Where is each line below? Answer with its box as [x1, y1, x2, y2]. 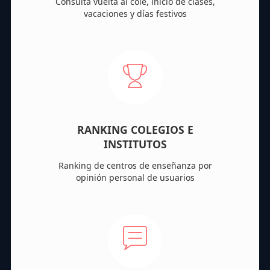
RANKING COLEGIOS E [77, 122, 193, 137]
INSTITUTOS [103, 136, 167, 151]
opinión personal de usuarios [75, 171, 195, 183]
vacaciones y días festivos [83, 7, 187, 19]
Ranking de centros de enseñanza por [58, 159, 212, 171]
